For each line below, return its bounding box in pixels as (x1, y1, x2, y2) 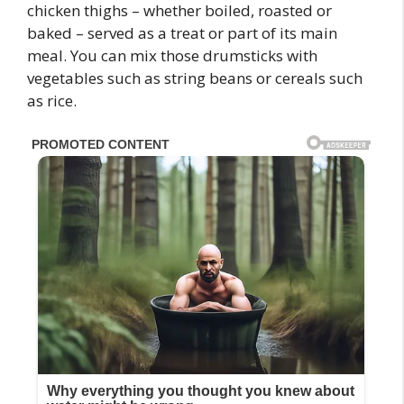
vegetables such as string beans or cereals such (27, 68, 363, 88)
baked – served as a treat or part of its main (27, 23, 337, 43)
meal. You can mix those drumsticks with (27, 45, 317, 66)
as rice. (27, 90, 77, 111)
